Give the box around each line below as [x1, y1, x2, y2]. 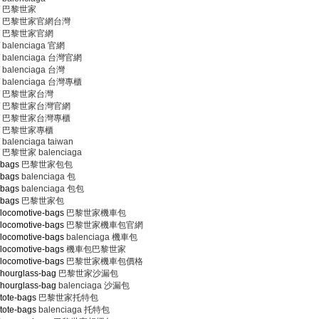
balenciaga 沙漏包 [56, 281, 130, 291]
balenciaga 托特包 [36, 305, 110, 315]
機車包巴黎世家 [64, 244, 126, 254]
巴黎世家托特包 [36, 293, 98, 303]
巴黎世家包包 [19, 159, 73, 169]
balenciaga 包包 [19, 184, 84, 194]
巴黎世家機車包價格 [64, 256, 143, 266]
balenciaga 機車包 [64, 232, 137, 242]
